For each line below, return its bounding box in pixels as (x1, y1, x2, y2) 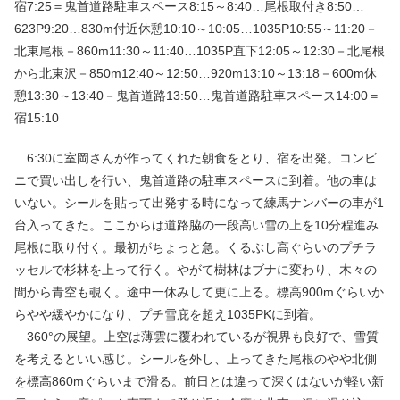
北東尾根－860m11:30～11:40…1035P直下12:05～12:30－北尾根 (14, 43, 385, 58)
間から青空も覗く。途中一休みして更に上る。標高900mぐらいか (14, 284, 384, 299)
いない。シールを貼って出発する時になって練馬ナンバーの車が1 (14, 195, 384, 210)
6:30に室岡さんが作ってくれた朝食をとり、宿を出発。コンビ (14, 150, 377, 165)
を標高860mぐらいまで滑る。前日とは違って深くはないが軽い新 (14, 373, 384, 388)
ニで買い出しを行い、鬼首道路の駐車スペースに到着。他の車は (14, 172, 377, 187)
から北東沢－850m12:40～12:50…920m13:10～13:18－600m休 (14, 65, 377, 80)
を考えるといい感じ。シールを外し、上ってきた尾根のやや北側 (14, 351, 377, 366)
